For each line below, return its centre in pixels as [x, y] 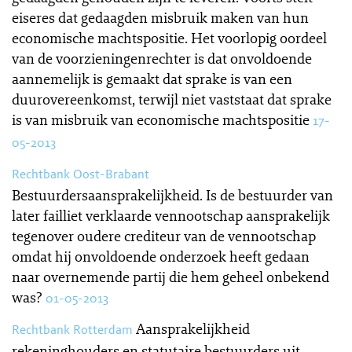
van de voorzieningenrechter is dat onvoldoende [162, 58]
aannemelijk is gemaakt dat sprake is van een [152, 79]
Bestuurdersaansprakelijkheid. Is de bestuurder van [172, 195]
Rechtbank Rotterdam [72, 330]
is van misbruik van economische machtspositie [161, 119]
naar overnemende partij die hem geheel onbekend [170, 277]
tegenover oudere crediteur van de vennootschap [164, 236]
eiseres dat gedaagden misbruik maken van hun [160, 17]
